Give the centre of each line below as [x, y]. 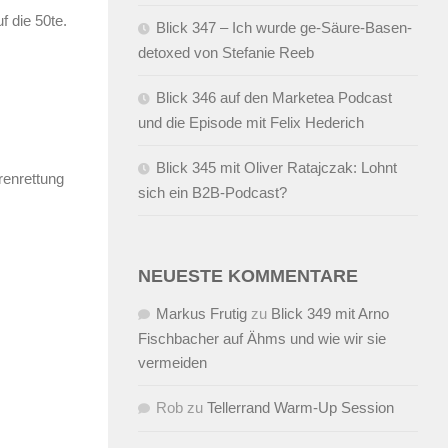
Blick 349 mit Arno [330, 313]
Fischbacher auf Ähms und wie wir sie [262, 338]
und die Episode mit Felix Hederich [251, 122]
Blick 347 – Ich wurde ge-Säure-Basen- [284, 27]
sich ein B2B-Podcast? [212, 192]
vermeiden [172, 362]
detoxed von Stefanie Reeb [226, 52]
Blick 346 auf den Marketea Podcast [274, 97]
